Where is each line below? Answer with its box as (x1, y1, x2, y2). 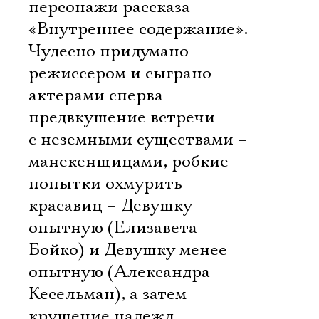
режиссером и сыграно (28, 63, 211, 84)
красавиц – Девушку (28, 195, 192, 216)
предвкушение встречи (28, 107, 215, 128)
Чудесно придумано (28, 41, 189, 62)
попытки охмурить (28, 173, 182, 194)
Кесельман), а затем (28, 283, 187, 305)
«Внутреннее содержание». (28, 19, 248, 40)
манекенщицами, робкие (28, 151, 229, 172)
